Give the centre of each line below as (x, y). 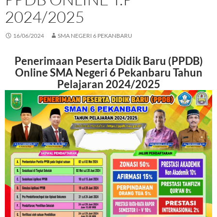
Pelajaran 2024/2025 (108, 84)
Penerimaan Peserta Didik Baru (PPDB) (108, 61)
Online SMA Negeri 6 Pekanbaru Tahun (108, 73)
